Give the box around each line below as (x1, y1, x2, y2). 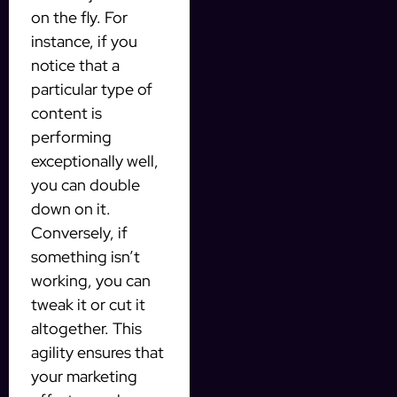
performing (31, 126, 112, 147)
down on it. (31, 198, 111, 219)
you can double (31, 174, 140, 195)
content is (31, 102, 102, 123)
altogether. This (31, 317, 142, 339)
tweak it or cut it (31, 293, 145, 315)
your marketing (31, 365, 137, 386)
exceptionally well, (31, 150, 159, 171)
